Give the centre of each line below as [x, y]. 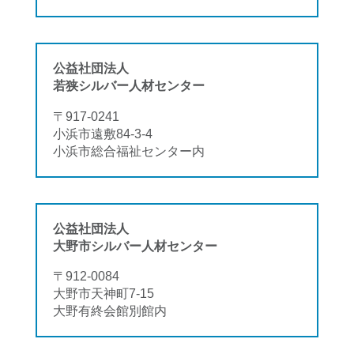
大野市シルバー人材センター [135, 246]
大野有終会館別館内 [110, 311]
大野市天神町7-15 [104, 294]
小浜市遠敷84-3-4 [103, 133]
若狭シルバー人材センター [129, 86]
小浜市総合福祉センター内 [129, 151]
